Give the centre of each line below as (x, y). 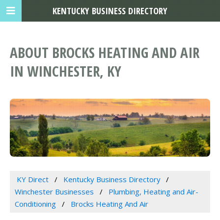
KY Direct (32, 179)
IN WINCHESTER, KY (66, 71)
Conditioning (35, 204)
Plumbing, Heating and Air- (153, 192)
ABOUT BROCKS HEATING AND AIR (105, 53)
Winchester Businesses (54, 192)
